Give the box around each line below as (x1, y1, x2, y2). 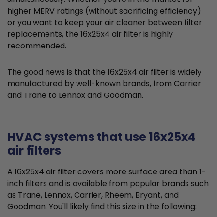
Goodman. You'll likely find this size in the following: (7, 201, 197, 213)
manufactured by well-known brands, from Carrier (7, 78, 201, 90)
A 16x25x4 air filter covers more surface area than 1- (7, 166, 206, 178)
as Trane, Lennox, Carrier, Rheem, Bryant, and (7, 189, 179, 201)
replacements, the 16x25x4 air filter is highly (7, 29, 173, 40)
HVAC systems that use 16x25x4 (7, 129, 196, 145)
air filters (7, 142, 61, 159)
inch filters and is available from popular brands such (7, 178, 209, 189)
